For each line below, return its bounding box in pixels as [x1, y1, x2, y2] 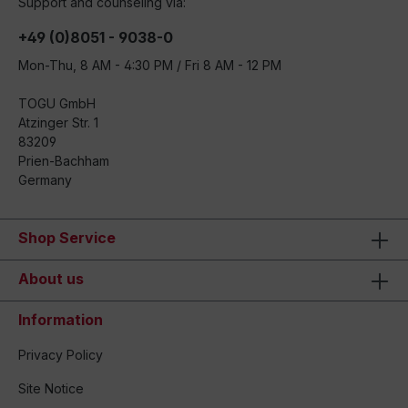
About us [18, 270, 84, 289]
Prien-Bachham [18, 153, 109, 169]
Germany [18, 172, 72, 189]
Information [18, 311, 103, 330]
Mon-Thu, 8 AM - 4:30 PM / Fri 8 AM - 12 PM [18, 57, 281, 74]
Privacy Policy [18, 347, 103, 363]
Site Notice [18, 381, 84, 397]
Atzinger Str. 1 [18, 115, 98, 131]
